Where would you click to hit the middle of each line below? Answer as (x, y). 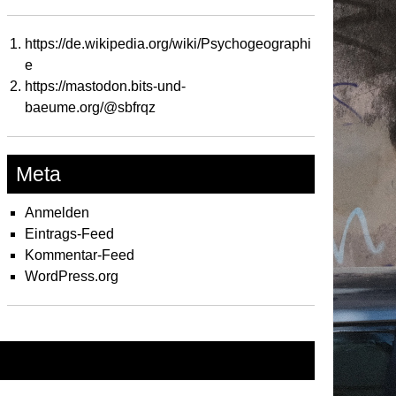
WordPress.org (72, 276)
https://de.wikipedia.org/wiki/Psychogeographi (168, 44)
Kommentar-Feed (80, 255)
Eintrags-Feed (69, 234)
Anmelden (57, 213)
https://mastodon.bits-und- (105, 86)
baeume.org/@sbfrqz (90, 107)
